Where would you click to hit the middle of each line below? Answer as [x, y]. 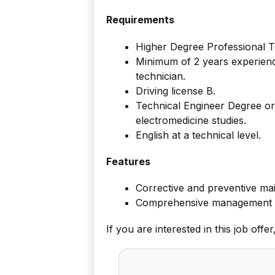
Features [128, 161]
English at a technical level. [198, 135]
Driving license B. [176, 91]
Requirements [140, 20]
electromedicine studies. [191, 120]
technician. [161, 76]
